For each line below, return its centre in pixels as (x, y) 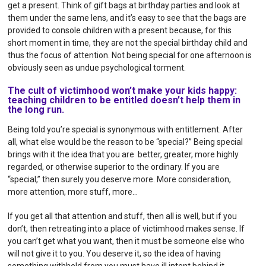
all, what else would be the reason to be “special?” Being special (126, 142)
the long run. (36, 109)
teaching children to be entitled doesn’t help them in (124, 100)
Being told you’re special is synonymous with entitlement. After (126, 129)
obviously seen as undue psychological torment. (97, 67)
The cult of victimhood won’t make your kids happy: (123, 90)
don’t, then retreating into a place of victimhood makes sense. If (126, 228)
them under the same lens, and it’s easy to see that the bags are (127, 18)
